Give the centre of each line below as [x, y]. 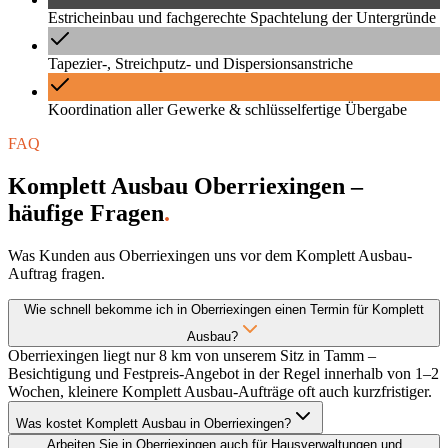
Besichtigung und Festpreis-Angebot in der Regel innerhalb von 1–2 [223, 374]
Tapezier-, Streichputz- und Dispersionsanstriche [200, 64]
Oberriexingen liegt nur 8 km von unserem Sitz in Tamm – [192, 356]
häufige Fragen [86, 213]
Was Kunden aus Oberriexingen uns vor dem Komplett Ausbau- [210, 256]
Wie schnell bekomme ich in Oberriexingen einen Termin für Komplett [224, 310]
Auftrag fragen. [56, 274]
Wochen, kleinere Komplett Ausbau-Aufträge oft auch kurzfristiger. [220, 392]
